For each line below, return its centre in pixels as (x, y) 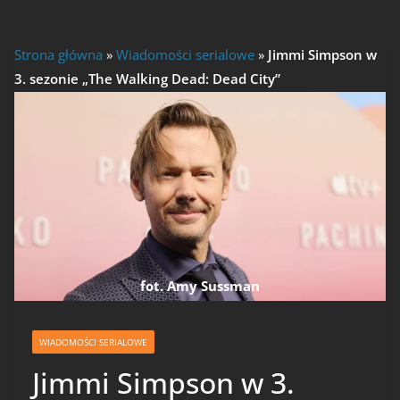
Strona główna (58, 55)
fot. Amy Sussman (200, 285)
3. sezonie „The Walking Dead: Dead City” (147, 79)
